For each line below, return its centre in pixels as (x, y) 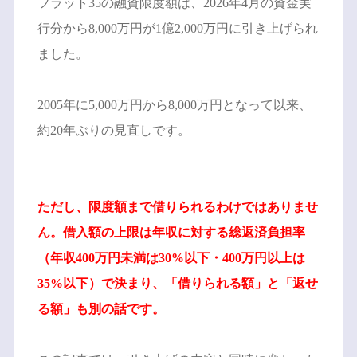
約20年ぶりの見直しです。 (114, 130)
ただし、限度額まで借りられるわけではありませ (177, 206)
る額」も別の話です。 (101, 308)
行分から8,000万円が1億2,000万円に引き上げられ (177, 28)
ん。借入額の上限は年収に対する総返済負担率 (171, 232)
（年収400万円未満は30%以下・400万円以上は (171, 257)
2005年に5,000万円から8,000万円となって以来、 (174, 104)
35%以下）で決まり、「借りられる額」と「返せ (177, 283)
